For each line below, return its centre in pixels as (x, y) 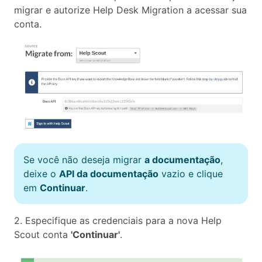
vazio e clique (191, 173)
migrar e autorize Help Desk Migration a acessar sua (130, 10)
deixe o (41, 173)
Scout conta (42, 234)
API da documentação (109, 173)
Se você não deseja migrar (84, 159)
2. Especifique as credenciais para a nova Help (118, 220)
